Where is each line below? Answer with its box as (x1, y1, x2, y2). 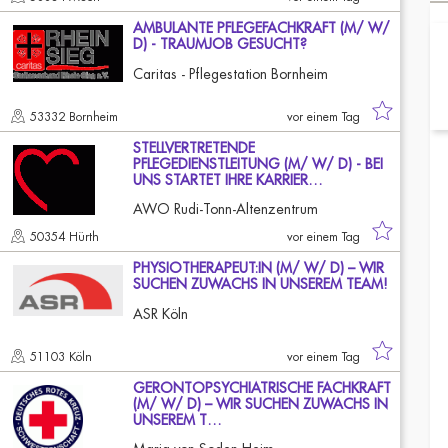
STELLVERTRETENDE (133, 141, 255, 155)
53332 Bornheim (30, 111, 122, 123)
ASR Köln (133, 307, 188, 321)
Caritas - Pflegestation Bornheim (133, 67, 328, 81)
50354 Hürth (30, 231, 103, 243)
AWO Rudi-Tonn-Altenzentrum (133, 202, 318, 216)
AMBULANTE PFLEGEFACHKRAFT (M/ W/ (133, 21, 390, 35)
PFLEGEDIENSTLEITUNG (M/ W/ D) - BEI (133, 157, 383, 171)
